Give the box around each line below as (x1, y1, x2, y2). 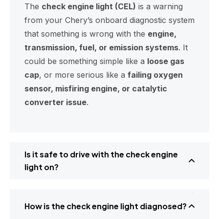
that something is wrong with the (24, 28, 148, 39)
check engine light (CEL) (42, 1, 136, 11)
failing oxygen (128, 69, 183, 80)
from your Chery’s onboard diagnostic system (24, 15, 195, 25)
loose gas (147, 56, 184, 66)
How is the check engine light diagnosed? (24, 200, 187, 211)
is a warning (136, 1, 183, 11)
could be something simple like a (24, 56, 147, 66)
